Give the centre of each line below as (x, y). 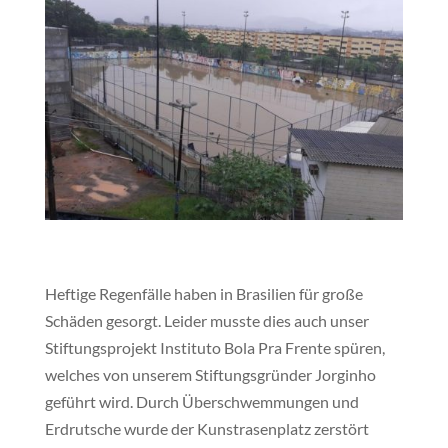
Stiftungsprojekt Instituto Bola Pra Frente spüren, (214, 347)
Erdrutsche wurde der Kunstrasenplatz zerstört (206, 428)
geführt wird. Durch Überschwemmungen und (201, 401)
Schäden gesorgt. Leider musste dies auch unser (206, 320)
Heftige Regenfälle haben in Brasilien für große (203, 293)
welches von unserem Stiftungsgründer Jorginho (210, 374)
